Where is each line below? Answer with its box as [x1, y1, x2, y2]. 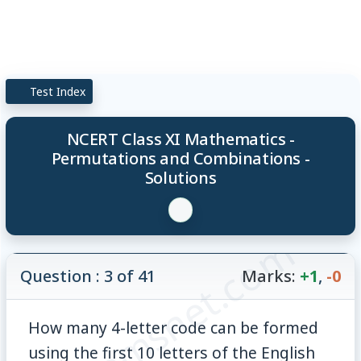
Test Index [27, 83, 86, 99]
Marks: [241, 264, 296, 287]
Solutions [144, 166, 217, 189]
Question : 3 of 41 [20, 264, 156, 287]
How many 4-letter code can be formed [28, 316, 319, 338]
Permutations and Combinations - [51, 147, 310, 169]
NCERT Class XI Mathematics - [66, 127, 295, 150]
